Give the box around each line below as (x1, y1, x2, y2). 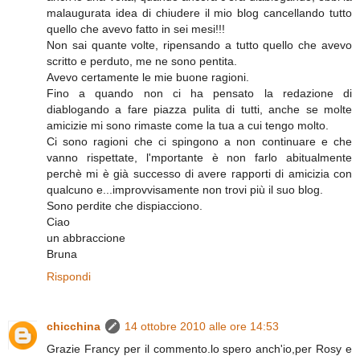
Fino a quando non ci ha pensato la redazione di (47, 87, 352, 100)
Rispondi (47, 270, 91, 284)
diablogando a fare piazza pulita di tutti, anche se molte (47, 103, 352, 117)
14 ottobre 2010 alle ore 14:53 (125, 320, 279, 333)
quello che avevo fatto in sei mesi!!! (47, 22, 225, 36)
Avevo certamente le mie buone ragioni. (47, 71, 249, 84)
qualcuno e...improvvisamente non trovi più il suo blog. (47, 183, 323, 197)
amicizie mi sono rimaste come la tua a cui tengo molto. (47, 119, 329, 133)
